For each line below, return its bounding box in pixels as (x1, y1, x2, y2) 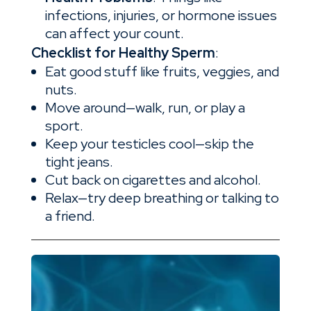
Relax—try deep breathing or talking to (44, 189, 279, 208)
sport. (44, 117, 83, 135)
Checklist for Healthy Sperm (31, 44, 215, 62)
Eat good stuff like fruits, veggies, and (44, 62, 279, 81)
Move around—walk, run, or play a (44, 99, 245, 117)
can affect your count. (44, 24, 184, 43)
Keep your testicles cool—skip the (44, 135, 254, 153)
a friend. (44, 207, 95, 226)
